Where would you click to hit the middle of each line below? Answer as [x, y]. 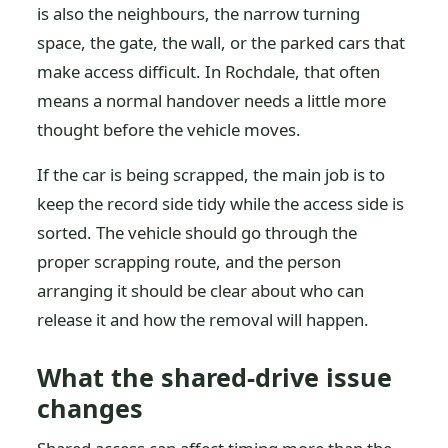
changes [90, 408]
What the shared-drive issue [215, 377]
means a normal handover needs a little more [212, 100]
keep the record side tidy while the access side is [221, 203]
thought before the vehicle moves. [169, 129]
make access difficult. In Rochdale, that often [209, 71]
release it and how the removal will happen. [203, 319]
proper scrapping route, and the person [189, 261]
